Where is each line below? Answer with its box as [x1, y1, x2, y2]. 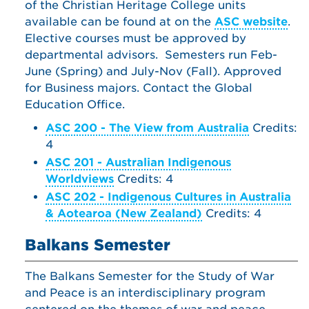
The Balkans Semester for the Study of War [25, 270, 275, 283]
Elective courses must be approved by [25, 32, 246, 45]
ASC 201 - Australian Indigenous [46, 156, 231, 169]
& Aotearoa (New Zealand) [46, 207, 202, 220]
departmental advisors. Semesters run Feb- [25, 48, 277, 61]
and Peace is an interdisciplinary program [25, 286, 266, 299]
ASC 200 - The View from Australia [46, 121, 249, 134]
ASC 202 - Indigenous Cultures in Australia [46, 190, 291, 203]
